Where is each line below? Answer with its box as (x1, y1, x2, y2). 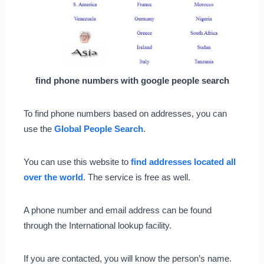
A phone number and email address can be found (23, 205, 212, 215)
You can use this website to (23, 157, 131, 167)
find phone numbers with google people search (35, 75, 229, 85)
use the (23, 124, 54, 134)
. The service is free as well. (82, 172, 190, 182)
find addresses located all (130, 157, 236, 167)
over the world (23, 172, 83, 182)
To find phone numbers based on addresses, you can (23, 108, 227, 118)
